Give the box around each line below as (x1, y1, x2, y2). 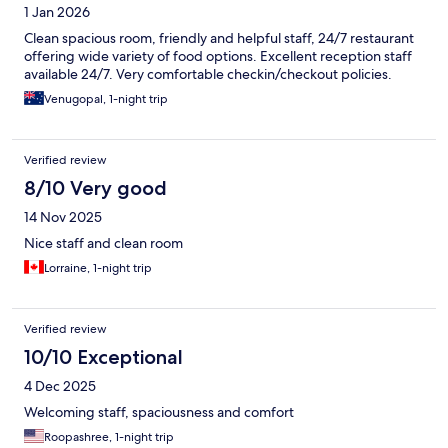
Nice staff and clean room (24, 234, 183, 253)
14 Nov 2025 (24, 208, 102, 227)
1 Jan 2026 (24, 3, 90, 22)
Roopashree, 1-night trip (44, 429, 174, 446)
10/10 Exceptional (24, 345, 183, 370)
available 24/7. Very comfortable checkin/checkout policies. (24, 65, 392, 84)
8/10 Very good (24, 176, 167, 201)
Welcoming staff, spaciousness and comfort (24, 403, 294, 422)
